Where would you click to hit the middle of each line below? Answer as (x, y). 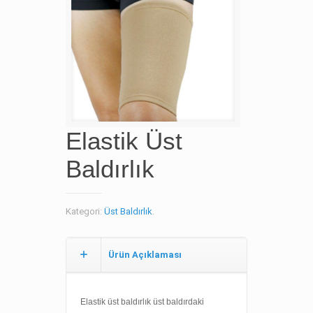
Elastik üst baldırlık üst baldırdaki (142, 302)
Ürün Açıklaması (145, 255)
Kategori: (85, 211)
